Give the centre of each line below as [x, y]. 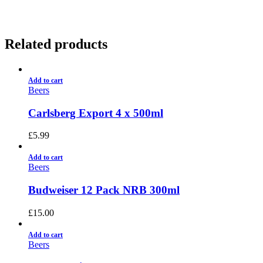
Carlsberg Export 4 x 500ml [96, 113]
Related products [56, 44]
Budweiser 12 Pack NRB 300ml [104, 190]
